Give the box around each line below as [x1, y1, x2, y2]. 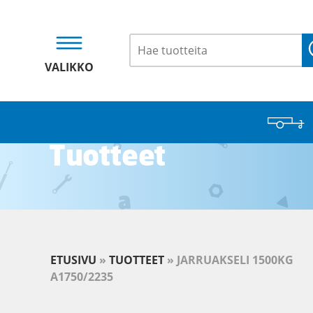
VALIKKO [45, 59, 94, 75]
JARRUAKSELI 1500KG [177, 252, 293, 268]
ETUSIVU [50, 252, 96, 268]
